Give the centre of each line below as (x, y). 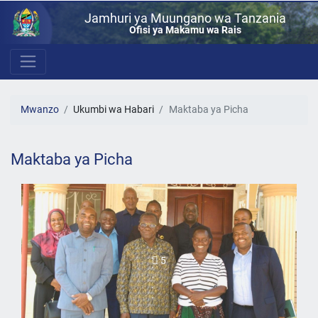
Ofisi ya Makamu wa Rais (186, 30)
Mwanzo (39, 110)
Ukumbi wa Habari (114, 110)
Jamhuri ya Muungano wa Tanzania (186, 18)
